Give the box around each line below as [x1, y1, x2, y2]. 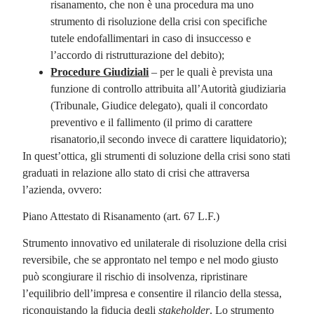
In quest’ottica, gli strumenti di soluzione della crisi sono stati [22, 149, 291, 162]
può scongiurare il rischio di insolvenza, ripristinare [22, 271, 248, 283]
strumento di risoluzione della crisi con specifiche [50, 15, 268, 27]
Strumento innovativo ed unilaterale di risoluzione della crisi [22, 237, 287, 250]
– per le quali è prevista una [149, 65, 273, 78]
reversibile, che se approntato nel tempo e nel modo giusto [22, 254, 279, 266]
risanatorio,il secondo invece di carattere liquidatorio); [50, 132, 287, 145]
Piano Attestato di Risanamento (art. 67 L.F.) [22, 210, 220, 222]
